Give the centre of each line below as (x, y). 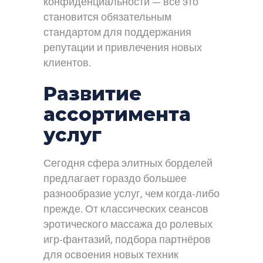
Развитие (92, 94)
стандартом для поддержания (117, 33)
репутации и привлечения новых (123, 48)
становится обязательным (107, 18)
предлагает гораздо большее (115, 179)
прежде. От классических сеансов (126, 210)
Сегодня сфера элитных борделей (128, 164)
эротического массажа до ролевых (128, 225)
